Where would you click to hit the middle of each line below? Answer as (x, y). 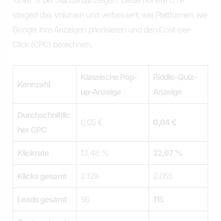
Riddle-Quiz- (175, 77)
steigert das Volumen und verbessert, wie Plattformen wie (110, 15)
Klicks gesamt (42, 176)
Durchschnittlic (44, 115)
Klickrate (33, 153)
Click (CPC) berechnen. (53, 44)
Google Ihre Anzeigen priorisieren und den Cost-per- (103, 30)
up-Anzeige (101, 92)
